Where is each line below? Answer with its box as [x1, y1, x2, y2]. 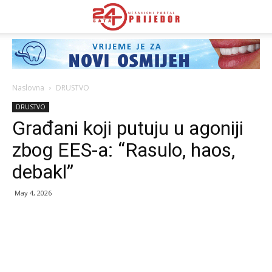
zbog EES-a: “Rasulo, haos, [12, 138, 235, 161]
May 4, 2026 [15, 188, 52, 197]
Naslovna [12, 83, 44, 93]
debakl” [12, 160, 73, 183]
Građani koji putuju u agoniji [12, 117, 243, 140]
